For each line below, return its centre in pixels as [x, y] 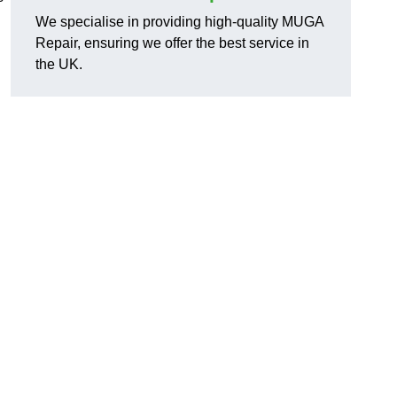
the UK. [59, 65]
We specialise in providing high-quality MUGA [179, 22]
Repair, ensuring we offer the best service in [172, 43]
